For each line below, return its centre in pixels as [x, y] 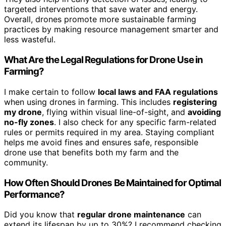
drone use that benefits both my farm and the [91, 152]
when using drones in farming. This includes [89, 102]
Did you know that [41, 215]
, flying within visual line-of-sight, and [115, 112]
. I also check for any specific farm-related [135, 122]
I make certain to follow [51, 92]
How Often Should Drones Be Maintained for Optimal [113, 183]
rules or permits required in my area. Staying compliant [109, 132]
